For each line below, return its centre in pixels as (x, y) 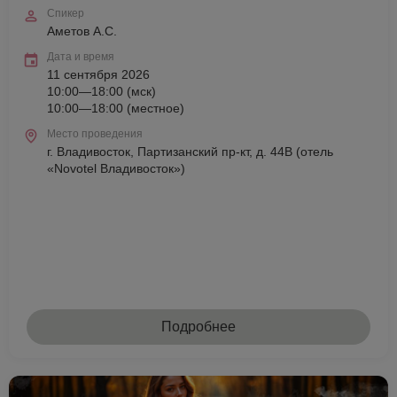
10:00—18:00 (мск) (101, 91)
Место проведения (95, 134)
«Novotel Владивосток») (116, 168)
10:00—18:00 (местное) (116, 108)
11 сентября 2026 (98, 74)
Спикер (66, 13)
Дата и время (81, 57)
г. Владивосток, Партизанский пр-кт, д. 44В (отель (190, 152)
